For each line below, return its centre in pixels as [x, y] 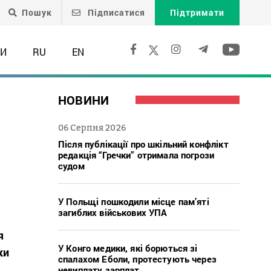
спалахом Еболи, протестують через [137, 259]
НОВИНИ [84, 100]
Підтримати [197, 12]
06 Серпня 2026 [92, 127]
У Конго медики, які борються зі [128, 248]
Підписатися [115, 12]
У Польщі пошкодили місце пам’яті [134, 201]
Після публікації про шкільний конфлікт [143, 144]
